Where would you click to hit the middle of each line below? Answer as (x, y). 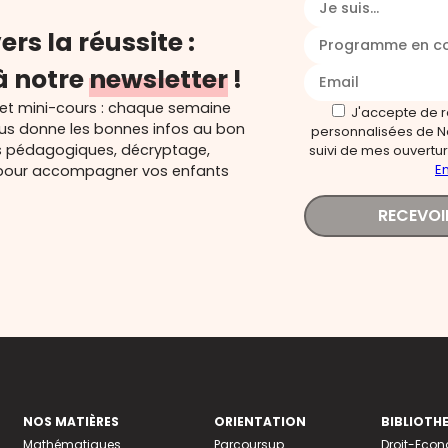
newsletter (158, 80)
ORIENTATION (259, 422)
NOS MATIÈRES (70, 422)
